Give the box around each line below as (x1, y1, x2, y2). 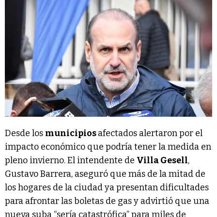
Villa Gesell (137, 155, 188, 166)
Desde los (5, 128, 45, 139)
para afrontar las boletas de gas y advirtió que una (5, 196, 209, 207)
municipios (45, 128, 98, 139)
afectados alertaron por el (98, 128, 202, 139)
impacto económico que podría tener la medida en (5, 141, 211, 153)
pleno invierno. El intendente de (5, 155, 137, 166)
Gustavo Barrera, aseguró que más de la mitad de (5, 169, 205, 180)
